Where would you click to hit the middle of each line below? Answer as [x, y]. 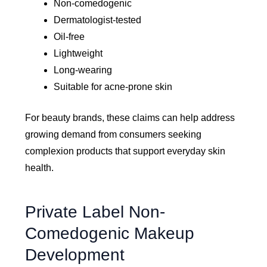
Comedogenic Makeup [110, 234]
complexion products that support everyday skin [125, 151]
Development [75, 255]
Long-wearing [83, 70]
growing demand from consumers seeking [114, 135]
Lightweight [78, 54]
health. [40, 168]
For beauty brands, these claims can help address [130, 118]
